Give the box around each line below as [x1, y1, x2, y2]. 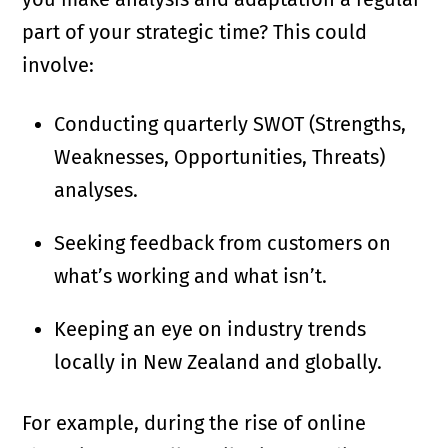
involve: [22, 53, 95, 78]
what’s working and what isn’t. [54, 264, 328, 289]
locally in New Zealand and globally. [54, 350, 383, 375]
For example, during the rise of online [22, 411, 367, 436]
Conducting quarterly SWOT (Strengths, [54, 112, 407, 137]
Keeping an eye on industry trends [54, 317, 367, 342]
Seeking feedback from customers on [54, 231, 392, 256]
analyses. [54, 178, 139, 203]
